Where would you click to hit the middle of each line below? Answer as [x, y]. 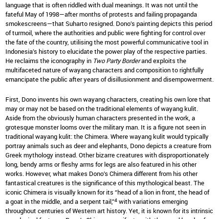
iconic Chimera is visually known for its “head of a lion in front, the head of [107, 192]
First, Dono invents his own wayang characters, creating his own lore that [108, 99]
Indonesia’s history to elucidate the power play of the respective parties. [106, 51]
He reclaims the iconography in [49, 60]
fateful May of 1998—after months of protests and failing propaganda [101, 14]
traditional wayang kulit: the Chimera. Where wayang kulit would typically [107, 137]
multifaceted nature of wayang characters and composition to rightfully [105, 70]
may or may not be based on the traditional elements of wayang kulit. [102, 109]
